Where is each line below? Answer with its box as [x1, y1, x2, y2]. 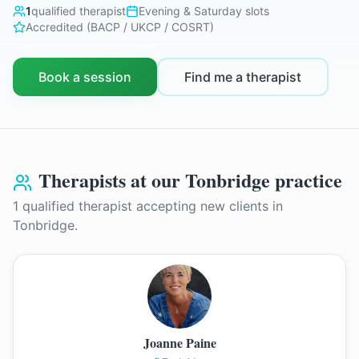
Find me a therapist [184, 69, 301, 85]
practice [270, 166, 342, 194]
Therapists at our [38, 166, 185, 194]
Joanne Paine [143, 333, 216, 352]
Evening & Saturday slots [139, 4, 269, 18]
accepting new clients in [132, 198, 283, 214]
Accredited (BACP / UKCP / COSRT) [26, 20, 214, 34]
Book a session [38, 69, 131, 85]
